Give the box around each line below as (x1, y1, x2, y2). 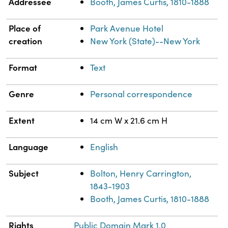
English (90, 141, 119, 153)
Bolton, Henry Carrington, (90, 167, 192, 180)
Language (9, 140, 49, 153)
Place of (9, 22, 41, 35)
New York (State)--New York (90, 35, 201, 47)
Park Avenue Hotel (90, 22, 164, 35)
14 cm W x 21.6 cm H (90, 115, 168, 127)
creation (9, 35, 43, 47)
